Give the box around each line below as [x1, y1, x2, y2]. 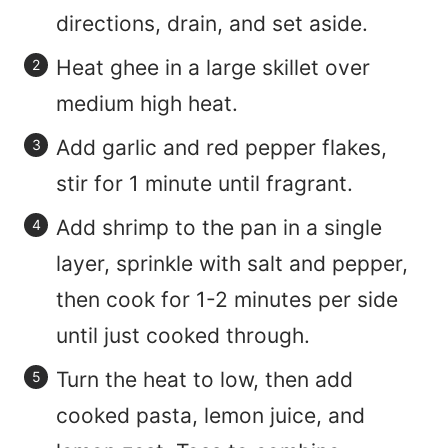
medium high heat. [56, 91, 238, 117]
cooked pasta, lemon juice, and [56, 403, 365, 429]
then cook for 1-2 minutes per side [56, 287, 398, 313]
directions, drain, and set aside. [56, 11, 368, 37]
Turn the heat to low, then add [56, 367, 353, 393]
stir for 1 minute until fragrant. [56, 171, 353, 197]
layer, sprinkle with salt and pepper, [56, 251, 408, 277]
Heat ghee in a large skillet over [56, 55, 370, 81]
